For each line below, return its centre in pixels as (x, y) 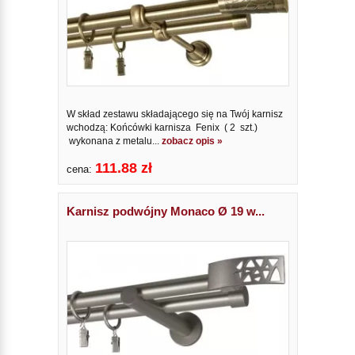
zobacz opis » (192, 141)
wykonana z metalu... (114, 141)
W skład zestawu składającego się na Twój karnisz (174, 114)
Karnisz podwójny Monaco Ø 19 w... (165, 211)
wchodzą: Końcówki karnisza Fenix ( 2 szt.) (162, 127)
